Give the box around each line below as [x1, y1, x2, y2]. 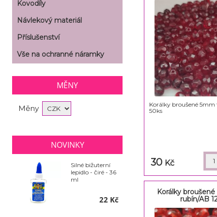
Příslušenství [17, 33, 60, 42]
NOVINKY [50, 139, 84, 150]
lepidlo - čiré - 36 [70, 169, 116, 176]
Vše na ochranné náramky [17, 50, 104, 59]
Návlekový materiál [17, 16, 82, 25]
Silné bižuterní [70, 161, 110, 169]
